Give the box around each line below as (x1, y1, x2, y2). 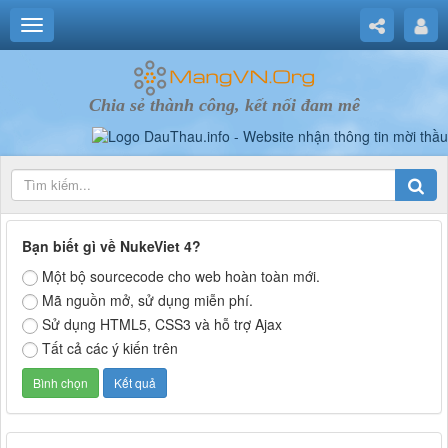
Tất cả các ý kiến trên (42, 338, 178, 359)
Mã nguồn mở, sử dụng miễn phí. (42, 290, 253, 311)
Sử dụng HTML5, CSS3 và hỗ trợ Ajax (42, 314, 282, 335)
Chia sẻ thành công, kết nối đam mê (88, 95, 360, 115)
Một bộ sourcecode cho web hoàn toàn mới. (42, 266, 320, 287)
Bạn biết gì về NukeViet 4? (22, 236, 201, 257)
